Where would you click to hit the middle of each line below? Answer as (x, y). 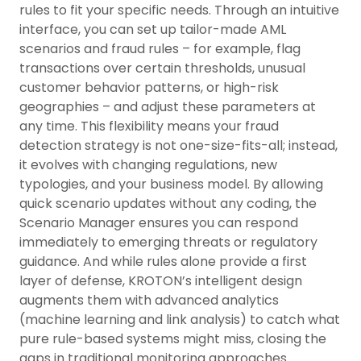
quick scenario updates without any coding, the (168, 203)
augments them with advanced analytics (149, 300)
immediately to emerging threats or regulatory (168, 242)
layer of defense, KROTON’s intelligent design (161, 281)
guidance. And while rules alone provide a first (163, 261)
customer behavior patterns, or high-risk (149, 87)
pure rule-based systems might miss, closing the (173, 339)
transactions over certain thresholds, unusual (162, 68)
